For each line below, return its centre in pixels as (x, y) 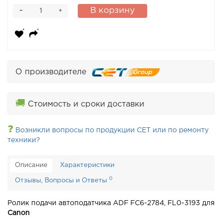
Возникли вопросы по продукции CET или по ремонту (111, 131)
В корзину (112, 11)
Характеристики (87, 166)
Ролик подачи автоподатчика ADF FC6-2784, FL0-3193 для (111, 203)
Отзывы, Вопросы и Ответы (62, 181)
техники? (24, 140)
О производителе (53, 72)
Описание (31, 166)
